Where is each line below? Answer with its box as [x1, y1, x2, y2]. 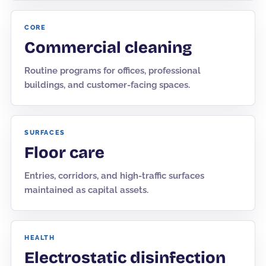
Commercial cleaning [24, 38, 192, 57]
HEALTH [24, 234, 55, 242]
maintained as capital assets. [24, 185, 148, 195]
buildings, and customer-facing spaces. [24, 80, 190, 90]
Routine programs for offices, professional [24, 65, 201, 76]
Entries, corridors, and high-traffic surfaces [24, 170, 204, 181]
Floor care [24, 143, 104, 162]
